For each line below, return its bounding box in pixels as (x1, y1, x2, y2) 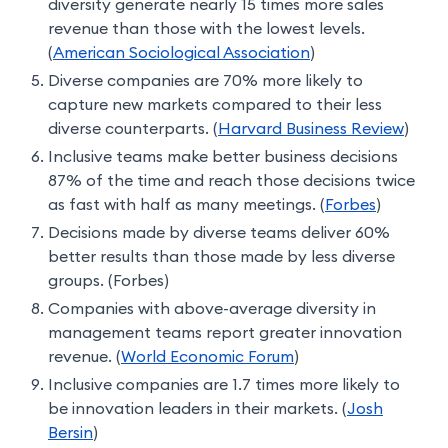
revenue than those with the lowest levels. (48, 20, 365, 37)
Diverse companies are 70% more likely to (48, 72, 363, 89)
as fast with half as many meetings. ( (48, 196, 325, 213)
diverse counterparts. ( (48, 120, 218, 137)
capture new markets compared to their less (48, 96, 382, 113)
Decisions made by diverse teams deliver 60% (48, 224, 390, 241)
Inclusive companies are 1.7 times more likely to (48, 376, 400, 393)
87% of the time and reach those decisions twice (48, 172, 415, 189)
